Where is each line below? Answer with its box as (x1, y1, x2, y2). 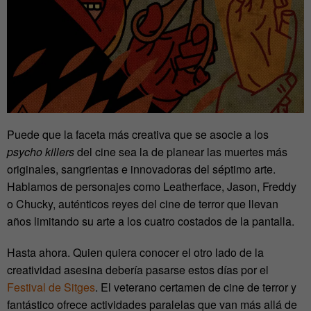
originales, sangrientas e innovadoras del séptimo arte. (7, 161, 276, 178)
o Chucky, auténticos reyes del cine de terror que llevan (7, 196, 278, 212)
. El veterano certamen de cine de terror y (95, 279, 296, 296)
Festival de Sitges (7, 279, 95, 296)
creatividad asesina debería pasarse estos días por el (7, 262, 269, 278)
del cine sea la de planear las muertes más (74, 144, 287, 160)
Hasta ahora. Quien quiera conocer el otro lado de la (7, 244, 264, 261)
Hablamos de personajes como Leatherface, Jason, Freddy (7, 178, 296, 195)
